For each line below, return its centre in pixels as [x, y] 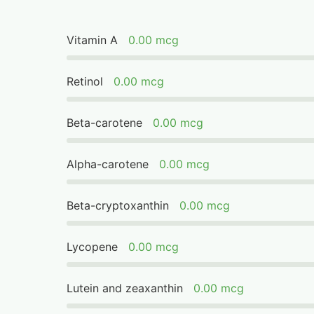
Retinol [85, 81]
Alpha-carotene [108, 164]
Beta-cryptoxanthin [118, 205]
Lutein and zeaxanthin [125, 288]
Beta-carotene [105, 123]
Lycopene [93, 247]
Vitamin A [93, 40]
